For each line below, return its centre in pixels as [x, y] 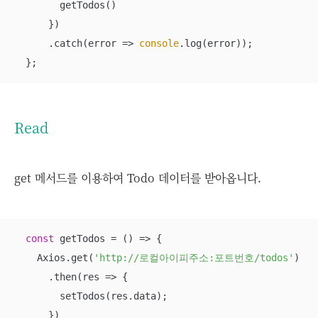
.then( [48, 277]
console [159, 43]
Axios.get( [54, 258]
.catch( [51, 43]
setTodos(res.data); [91, 296]
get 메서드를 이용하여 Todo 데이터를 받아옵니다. [138, 178]
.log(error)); [216, 43]
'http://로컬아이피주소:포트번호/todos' [194, 258]
